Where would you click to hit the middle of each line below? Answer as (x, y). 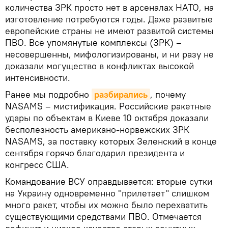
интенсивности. (38, 77)
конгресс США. (37, 164)
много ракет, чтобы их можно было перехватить (106, 205)
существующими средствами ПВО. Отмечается (103, 216)
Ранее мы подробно (48, 94)
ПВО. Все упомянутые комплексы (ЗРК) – (93, 42)
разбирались (121, 94)
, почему (168, 94)
